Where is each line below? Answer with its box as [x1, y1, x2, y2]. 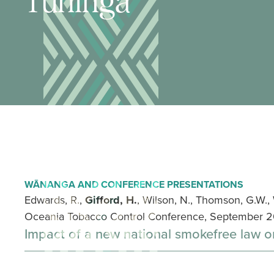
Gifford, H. [85, 192, 137, 208]
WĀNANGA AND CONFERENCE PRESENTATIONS [24, 177, 243, 191]
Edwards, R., [24, 192, 85, 207]
